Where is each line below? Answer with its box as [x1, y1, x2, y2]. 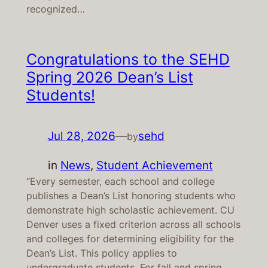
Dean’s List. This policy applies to [26, 246, 177, 259]
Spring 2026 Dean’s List [26, 68, 193, 86]
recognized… [26, 2, 85, 15]
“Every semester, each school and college [26, 175, 215, 187]
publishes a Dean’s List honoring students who [26, 189, 236, 202]
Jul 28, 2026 [47, 129, 115, 144]
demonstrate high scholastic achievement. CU [26, 203, 234, 216]
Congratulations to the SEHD [26, 50, 230, 68]
